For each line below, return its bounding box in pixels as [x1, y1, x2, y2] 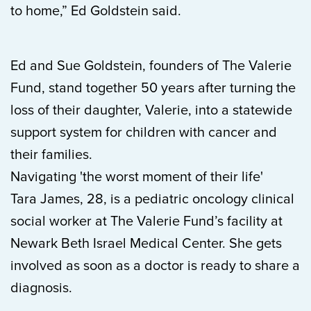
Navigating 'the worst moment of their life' [10, 169, 263, 185]
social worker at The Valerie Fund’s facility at [10, 213, 283, 230]
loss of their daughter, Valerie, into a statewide [10, 102, 292, 119]
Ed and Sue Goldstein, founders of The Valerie [10, 58, 292, 74]
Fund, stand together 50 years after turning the [10, 80, 296, 96]
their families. [10, 146, 92, 163]
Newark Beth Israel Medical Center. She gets [10, 235, 282, 252]
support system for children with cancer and [10, 124, 277, 141]
